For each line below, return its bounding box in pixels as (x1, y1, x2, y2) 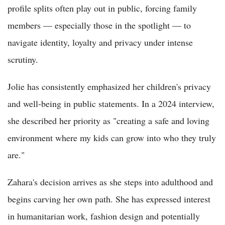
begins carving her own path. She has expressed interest (8, 192, 210, 205)
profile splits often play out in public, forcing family (8, 2, 197, 14)
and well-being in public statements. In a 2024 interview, (8, 97, 214, 109)
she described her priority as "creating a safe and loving (8, 114, 209, 127)
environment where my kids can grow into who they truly (8, 131, 216, 144)
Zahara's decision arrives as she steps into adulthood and (8, 175, 213, 188)
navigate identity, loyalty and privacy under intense (8, 36, 193, 48)
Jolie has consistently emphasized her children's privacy (8, 80, 211, 92)
